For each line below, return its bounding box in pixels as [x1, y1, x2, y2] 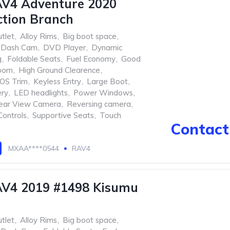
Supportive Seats [32, 110, 94, 120]
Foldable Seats [7, 54, 61, 64]
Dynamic [91, 43, 122, 52]
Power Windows [73, 88, 133, 98]
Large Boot [87, 76, 128, 86]
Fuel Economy [66, 54, 116, 64]
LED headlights [14, 88, 68, 98]
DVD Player [43, 43, 86, 52]
